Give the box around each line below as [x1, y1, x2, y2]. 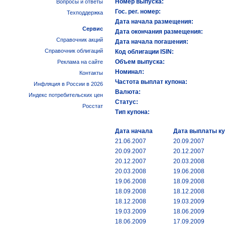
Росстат [82, 103, 103, 109]
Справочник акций [56, 37, 103, 43]
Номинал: [115, 68, 144, 75]
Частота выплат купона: [115, 78, 187, 85]
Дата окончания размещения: [115, 28, 203, 35]
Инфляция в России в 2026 [34, 81, 103, 87]
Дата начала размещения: [115, 18, 193, 25]
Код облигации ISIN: [115, 48, 174, 55]
